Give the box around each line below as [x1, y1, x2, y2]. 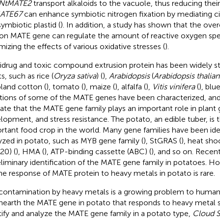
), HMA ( [15, 146, 44, 156]
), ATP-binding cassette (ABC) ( [44, 146, 151, 156]
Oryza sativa [53, 71, 96, 81]
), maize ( [83, 82, 115, 91]
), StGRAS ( [143, 136, 181, 145]
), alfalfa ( [114, 82, 146, 91]
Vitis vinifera [152, 82, 195, 91]
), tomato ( [46, 82, 83, 91]
